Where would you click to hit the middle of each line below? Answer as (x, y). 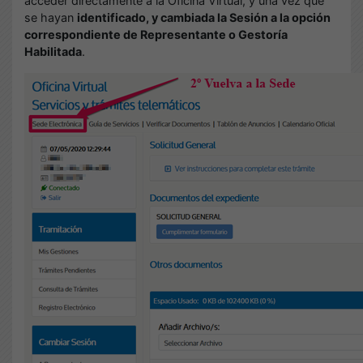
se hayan (51, 17)
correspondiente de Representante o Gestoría (156, 34)
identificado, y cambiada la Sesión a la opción (204, 17)
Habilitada (53, 51)
